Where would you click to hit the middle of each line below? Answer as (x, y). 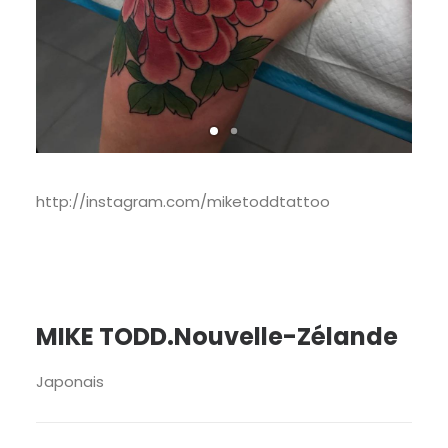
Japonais (70, 381)
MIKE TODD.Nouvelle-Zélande (217, 336)
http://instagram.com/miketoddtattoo (183, 201)
